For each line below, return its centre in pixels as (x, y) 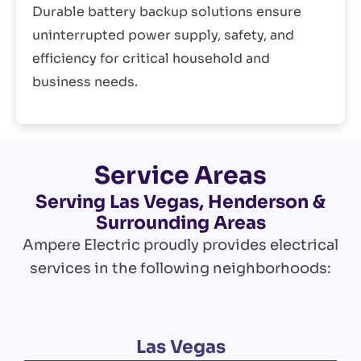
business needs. (85, 82)
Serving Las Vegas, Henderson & (180, 202)
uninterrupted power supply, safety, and (163, 35)
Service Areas (180, 176)
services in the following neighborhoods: (180, 269)
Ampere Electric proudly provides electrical (180, 245)
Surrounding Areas (180, 223)
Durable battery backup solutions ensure (167, 12)
